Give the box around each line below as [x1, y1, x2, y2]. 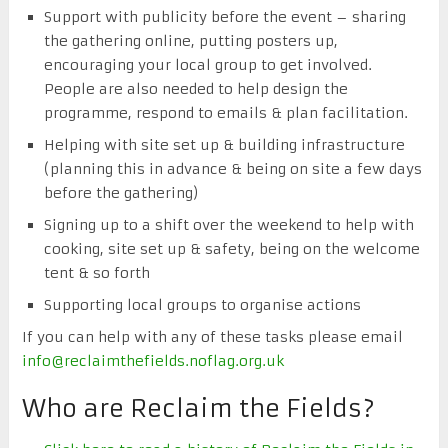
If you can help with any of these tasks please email [21, 327, 403, 346]
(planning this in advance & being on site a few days [44, 159, 423, 178]
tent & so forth [44, 263, 151, 282]
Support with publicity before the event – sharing [44, 7, 407, 26]
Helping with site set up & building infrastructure [44, 135, 406, 154]
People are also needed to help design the [44, 79, 349, 98]
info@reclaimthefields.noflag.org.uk [21, 351, 284, 370]
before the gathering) [44, 183, 200, 202]
